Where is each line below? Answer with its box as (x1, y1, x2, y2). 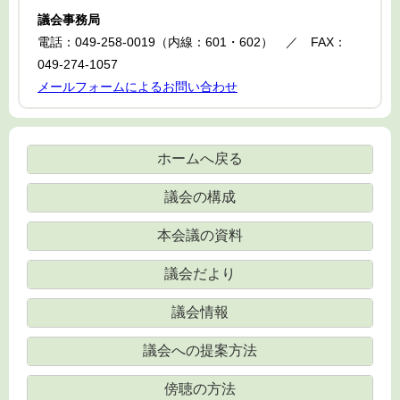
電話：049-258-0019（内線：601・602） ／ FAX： (37, 35, 346, 50)
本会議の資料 (157, 228, 243, 244)
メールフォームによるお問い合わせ (37, 79, 237, 95)
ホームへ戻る (157, 151, 243, 167)
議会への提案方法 (143, 343, 257, 359)
